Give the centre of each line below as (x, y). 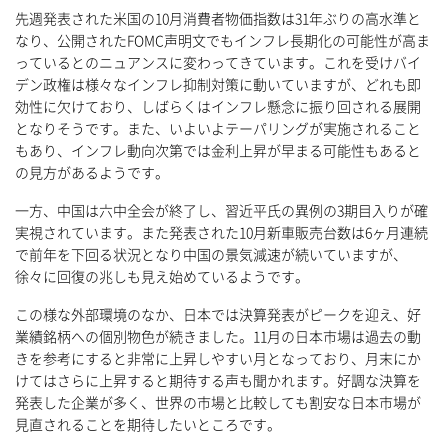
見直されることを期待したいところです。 (148, 425)
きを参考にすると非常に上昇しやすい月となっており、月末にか (218, 359)
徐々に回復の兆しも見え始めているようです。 (162, 277)
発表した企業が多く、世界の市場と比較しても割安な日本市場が (218, 403)
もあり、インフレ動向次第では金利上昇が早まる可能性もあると (218, 151)
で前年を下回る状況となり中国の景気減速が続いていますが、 (211, 255)
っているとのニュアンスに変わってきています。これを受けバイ (218, 63)
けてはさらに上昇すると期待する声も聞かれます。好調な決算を (218, 381)
